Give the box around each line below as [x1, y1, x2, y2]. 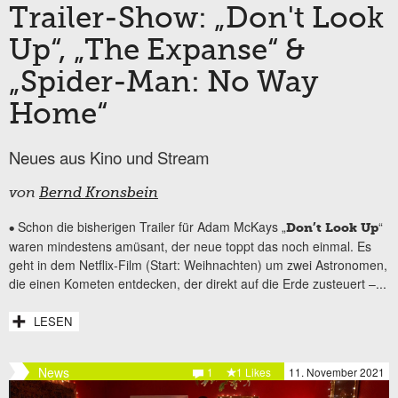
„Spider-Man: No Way [9, 68, 318, 99]
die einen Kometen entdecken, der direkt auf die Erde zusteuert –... [9, 274, 386, 292]
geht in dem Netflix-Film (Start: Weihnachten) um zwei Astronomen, [9, 255, 387, 274]
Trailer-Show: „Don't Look [9, 4, 384, 35]
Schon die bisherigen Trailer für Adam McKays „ [18, 217, 286, 235]
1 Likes [236, 363, 271, 379]
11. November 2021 [289, 363, 385, 379]
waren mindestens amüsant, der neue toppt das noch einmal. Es [9, 236, 371, 255]
